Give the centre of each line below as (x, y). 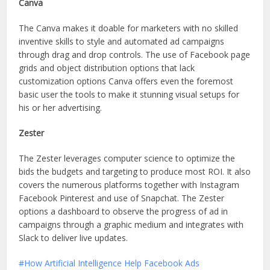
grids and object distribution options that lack (107, 68)
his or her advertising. (61, 108)
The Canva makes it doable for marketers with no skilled (129, 28)
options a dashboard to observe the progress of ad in (124, 212)
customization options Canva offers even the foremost (126, 81)
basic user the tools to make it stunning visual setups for (129, 95)
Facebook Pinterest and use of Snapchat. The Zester (122, 198)
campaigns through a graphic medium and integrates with (131, 225)
